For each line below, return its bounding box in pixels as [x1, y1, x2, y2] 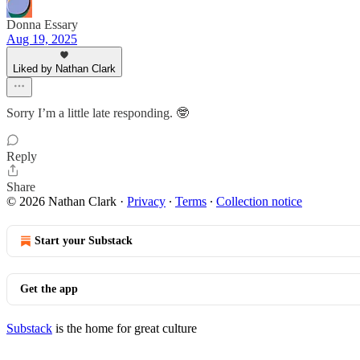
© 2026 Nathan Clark [6, 194, 117, 208]
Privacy [127, 194, 166, 208]
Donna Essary [6, 18, 78, 31]
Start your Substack [35, 235, 133, 247]
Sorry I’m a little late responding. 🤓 [6, 106, 189, 120]
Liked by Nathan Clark [13, 63, 116, 75]
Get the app [20, 283, 78, 295]
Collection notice [216, 194, 302, 208]
